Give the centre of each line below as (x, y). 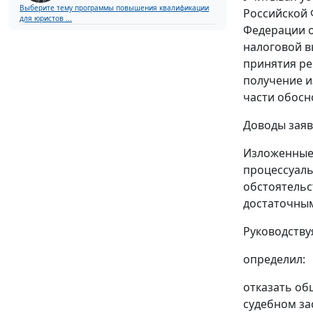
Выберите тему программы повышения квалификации (114, 8)
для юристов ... (46, 19)
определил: (274, 259)
